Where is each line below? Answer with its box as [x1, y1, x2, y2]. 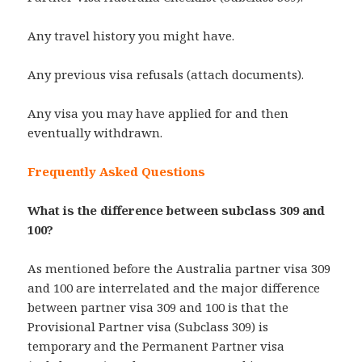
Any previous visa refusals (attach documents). [27, 66, 305, 83]
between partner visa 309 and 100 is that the [27, 299, 289, 316]
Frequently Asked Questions [27, 163, 206, 180]
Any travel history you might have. [27, 27, 235, 44]
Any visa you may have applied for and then [27, 105, 289, 122]
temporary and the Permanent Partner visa [27, 338, 285, 355]
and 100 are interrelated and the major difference [27, 280, 321, 297]
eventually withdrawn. [27, 124, 163, 141]
